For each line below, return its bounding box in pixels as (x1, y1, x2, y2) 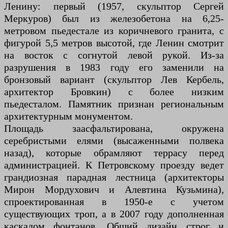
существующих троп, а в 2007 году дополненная (4, 208, 224, 219)
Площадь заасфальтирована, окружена (4, 123, 224, 134)
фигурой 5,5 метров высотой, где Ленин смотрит (4, 37, 224, 48)
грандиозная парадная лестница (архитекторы (4, 172, 224, 183)
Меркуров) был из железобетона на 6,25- (4, 13, 224, 24)
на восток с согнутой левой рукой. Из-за (4, 49, 224, 61)
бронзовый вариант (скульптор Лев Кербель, (4, 74, 224, 85)
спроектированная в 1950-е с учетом (4, 196, 224, 207)
